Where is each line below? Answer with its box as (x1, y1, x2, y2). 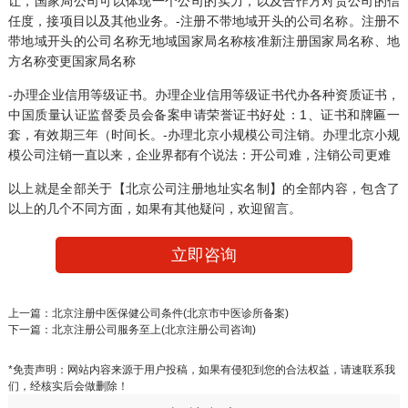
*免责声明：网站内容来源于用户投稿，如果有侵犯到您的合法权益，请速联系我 (7, 362, 395, 376)
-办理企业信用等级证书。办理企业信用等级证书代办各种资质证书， (7, 87, 401, 103)
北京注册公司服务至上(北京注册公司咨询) (51, 323, 256, 337)
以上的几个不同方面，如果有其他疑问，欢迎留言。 (7, 201, 301, 217)
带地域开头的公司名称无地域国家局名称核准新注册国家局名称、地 (7, 34, 401, 49)
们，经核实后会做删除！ (7, 379, 128, 393)
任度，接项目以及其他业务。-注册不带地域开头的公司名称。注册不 (7, 14, 401, 29)
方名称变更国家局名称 (7, 54, 136, 69)
